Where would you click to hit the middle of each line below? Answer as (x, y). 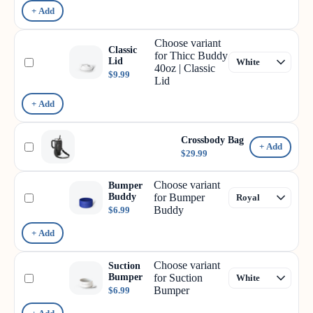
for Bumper (179, 197)
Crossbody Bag (212, 140)
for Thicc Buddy (191, 56)
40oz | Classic (185, 68)
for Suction (178, 278)
